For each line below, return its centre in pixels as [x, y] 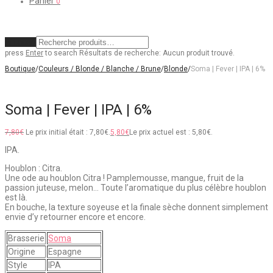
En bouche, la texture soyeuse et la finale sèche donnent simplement [136, 207]
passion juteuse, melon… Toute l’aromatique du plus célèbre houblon [136, 188]
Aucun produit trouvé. [199, 53]
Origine [22, 252]
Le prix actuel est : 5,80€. [171, 133]
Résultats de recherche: [120, 53]
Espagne [65, 252]
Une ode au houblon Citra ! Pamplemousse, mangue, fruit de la [124, 178]
